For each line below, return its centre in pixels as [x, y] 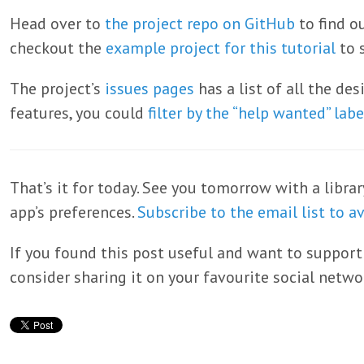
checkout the [58, 48]
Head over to [57, 24]
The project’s [57, 89]
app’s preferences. [74, 212]
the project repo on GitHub [200, 24]
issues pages [149, 89]
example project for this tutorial [221, 48]
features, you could [79, 113]
